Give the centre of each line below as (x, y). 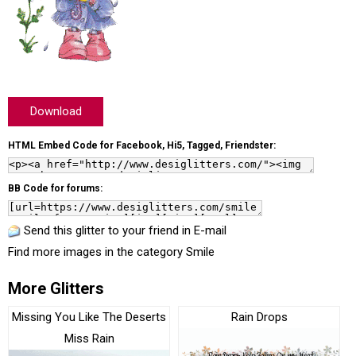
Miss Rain (89, 339)
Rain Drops (259, 317)
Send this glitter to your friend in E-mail (125, 230)
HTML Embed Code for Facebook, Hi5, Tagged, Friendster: (142, 145)
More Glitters (56, 288)
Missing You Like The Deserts (89, 317)
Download (56, 111)
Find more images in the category (97, 252)
